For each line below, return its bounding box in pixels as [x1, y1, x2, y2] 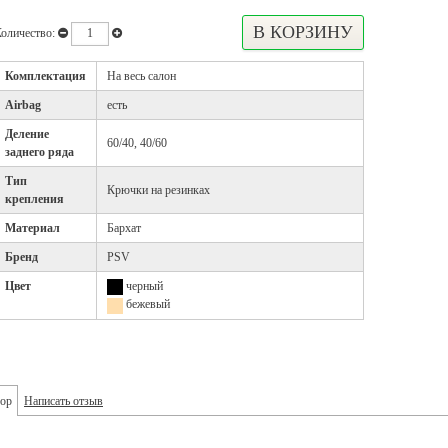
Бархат [107, 221, 141, 235]
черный [126, 279, 163, 293]
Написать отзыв [24, 394, 103, 408]
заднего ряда [5, 145, 74, 159]
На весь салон [107, 69, 176, 83]
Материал [5, 221, 60, 235]
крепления [5, 192, 64, 206]
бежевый [126, 297, 170, 312]
